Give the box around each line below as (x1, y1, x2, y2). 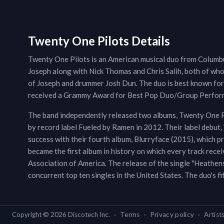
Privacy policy (149, 210, 194, 218)
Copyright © (12, 210, 50, 218)
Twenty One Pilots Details (28, 33, 170, 48)
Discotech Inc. (66, 210, 110, 218)
